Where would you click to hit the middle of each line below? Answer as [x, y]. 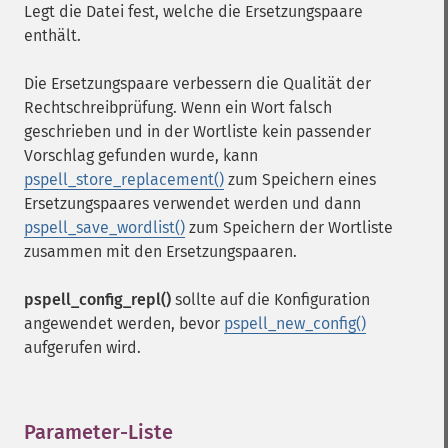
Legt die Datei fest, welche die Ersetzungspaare [193, 11]
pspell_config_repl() [97, 299]
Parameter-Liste [98, 432]
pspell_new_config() [295, 323]
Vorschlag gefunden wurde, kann [141, 155]
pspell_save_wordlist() [104, 227]
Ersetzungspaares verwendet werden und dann [192, 203]
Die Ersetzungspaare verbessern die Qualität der [197, 83]
